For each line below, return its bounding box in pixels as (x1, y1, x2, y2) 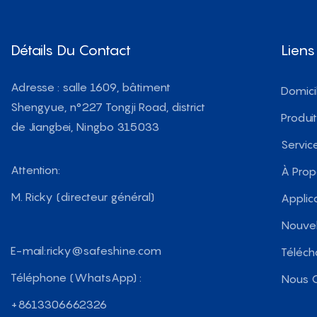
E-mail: (11, 243, 46, 258)
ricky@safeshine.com (46, 243, 161, 258)
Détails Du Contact (11, 41, 131, 59)
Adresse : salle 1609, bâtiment (11, 80, 171, 95)
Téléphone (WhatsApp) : (11, 270, 142, 285)
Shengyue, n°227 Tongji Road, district (11, 100, 205, 115)
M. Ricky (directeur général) (11, 190, 154, 204)
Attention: (11, 163, 60, 178)
